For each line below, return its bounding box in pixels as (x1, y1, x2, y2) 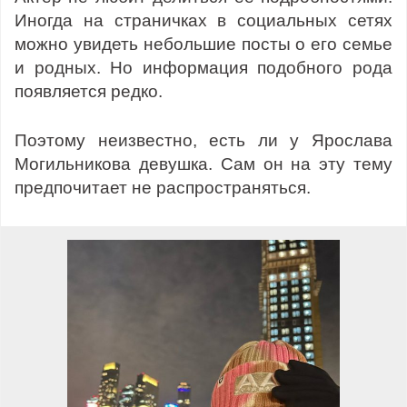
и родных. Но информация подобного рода (15, 57, 392, 77)
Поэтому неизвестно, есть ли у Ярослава (15, 131, 392, 151)
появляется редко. (15, 81, 163, 101)
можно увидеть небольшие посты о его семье (15, 34, 392, 54)
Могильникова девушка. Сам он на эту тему (15, 154, 392, 174)
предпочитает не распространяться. (15, 178, 311, 198)
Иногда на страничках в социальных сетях (15, 10, 392, 30)
